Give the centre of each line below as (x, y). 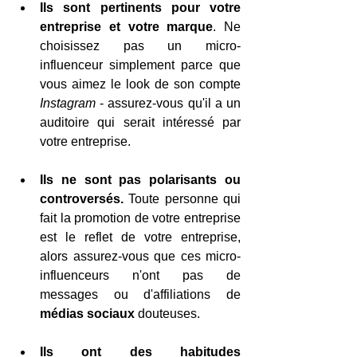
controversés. (82, 199)
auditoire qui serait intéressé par (140, 122)
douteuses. (167, 314)
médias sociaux (87, 314)
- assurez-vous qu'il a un (168, 103)
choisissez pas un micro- (140, 46)
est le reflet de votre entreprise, (140, 237)
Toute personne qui (182, 199)
